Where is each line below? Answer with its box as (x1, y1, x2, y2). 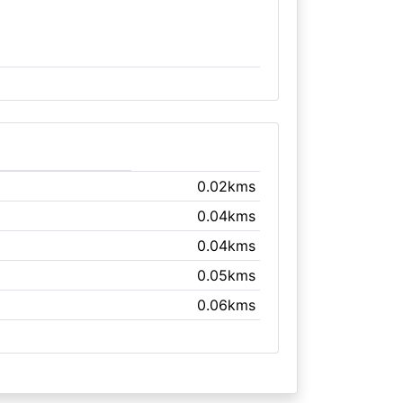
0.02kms (197, 177, 256, 195)
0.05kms (197, 266, 256, 284)
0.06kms (197, 296, 256, 314)
